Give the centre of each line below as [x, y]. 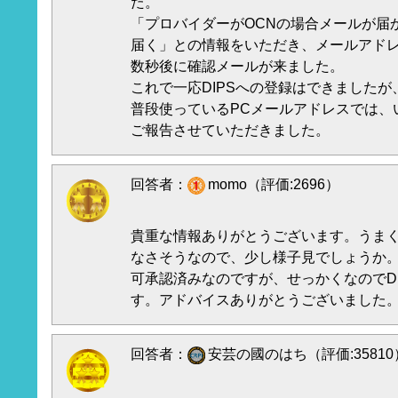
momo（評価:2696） [274, 184]
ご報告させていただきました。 [230, 130]
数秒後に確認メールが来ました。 [237, 66]
